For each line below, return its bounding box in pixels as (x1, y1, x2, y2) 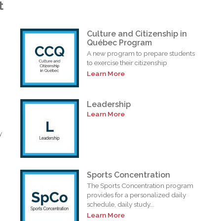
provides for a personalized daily (87, 190, 186, 199)
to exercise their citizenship (87, 58, 168, 67)
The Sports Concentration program (87, 181, 194, 189)
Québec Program (87, 37, 152, 47)
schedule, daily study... (87, 200, 155, 208)
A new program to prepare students (87, 49, 195, 57)
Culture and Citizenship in (87, 29, 187, 38)
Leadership (87, 99, 131, 109)
